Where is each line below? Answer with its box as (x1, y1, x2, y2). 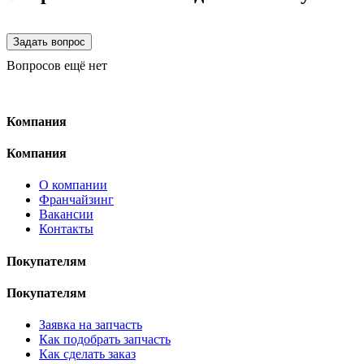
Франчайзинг (39, 193, 114, 207)
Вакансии (39, 207, 93, 222)
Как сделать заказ (39, 347, 136, 362)
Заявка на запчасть (39, 318, 142, 332)
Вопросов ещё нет (6, 58, 107, 72)
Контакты (39, 222, 93, 236)
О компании (39, 178, 107, 193)
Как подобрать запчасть (39, 332, 171, 347)
